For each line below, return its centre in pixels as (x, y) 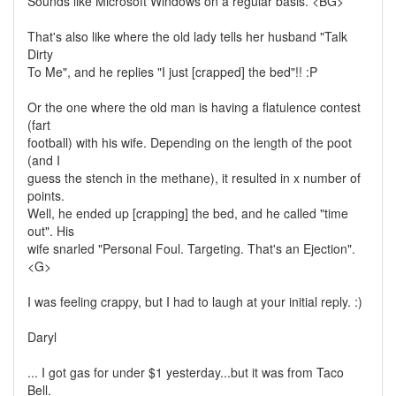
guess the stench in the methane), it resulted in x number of (194, 178)
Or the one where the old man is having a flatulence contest (194, 107)
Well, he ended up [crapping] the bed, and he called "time (188, 213)
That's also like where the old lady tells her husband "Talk (187, 36)
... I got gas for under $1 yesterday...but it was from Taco (186, 372)
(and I (44, 160)
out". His (51, 231)
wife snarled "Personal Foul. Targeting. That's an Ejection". (191, 248)
